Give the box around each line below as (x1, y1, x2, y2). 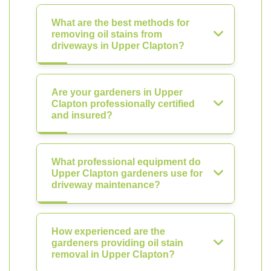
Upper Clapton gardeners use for (51, 168, 203, 178)
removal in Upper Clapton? (51, 249, 175, 260)
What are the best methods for (51, 18, 189, 28)
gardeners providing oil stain (51, 238, 183, 248)
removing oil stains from (51, 29, 162, 39)
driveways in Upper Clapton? (51, 41, 184, 51)
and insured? (51, 110, 113, 120)
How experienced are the (51, 226, 165, 237)
